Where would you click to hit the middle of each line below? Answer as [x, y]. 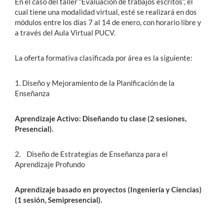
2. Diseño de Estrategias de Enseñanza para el [91, 154]
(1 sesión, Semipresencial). [58, 200]
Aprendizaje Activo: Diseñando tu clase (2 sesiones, [101, 119]
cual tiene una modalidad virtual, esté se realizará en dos [106, 12]
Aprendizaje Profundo [50, 165]
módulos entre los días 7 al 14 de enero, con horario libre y [108, 22]
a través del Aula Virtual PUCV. [65, 33]
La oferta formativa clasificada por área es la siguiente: [104, 58]
